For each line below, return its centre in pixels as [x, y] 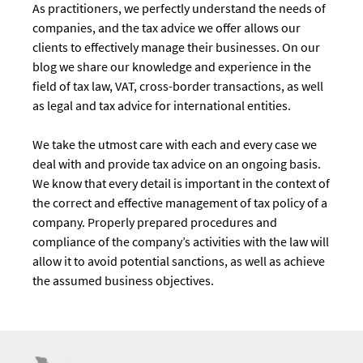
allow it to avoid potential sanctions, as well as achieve [179, 261]
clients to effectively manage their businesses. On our [176, 47]
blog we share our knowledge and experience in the [172, 66]
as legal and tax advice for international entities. [162, 105]
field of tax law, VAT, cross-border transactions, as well [178, 85]
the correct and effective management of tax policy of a [180, 202]
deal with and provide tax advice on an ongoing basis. [177, 163]
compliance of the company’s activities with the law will [181, 241]
